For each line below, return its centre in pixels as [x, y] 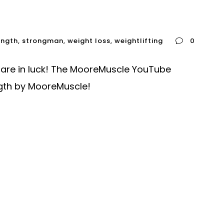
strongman [43, 41]
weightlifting [139, 41]
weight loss [89, 41]
